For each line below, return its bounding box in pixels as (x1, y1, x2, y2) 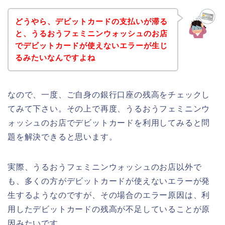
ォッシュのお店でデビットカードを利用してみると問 (8, 118, 210, 127)
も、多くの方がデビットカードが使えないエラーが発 (8, 176, 210, 185)
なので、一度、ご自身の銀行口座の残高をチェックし (8, 90, 210, 99)
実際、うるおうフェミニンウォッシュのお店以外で (8, 162, 202, 171)
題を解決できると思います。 (8, 132, 118, 141)
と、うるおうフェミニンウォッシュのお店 (15, 29, 168, 38)
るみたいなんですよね (15, 53, 95, 62)
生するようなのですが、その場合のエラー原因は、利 (8, 190, 210, 199)
